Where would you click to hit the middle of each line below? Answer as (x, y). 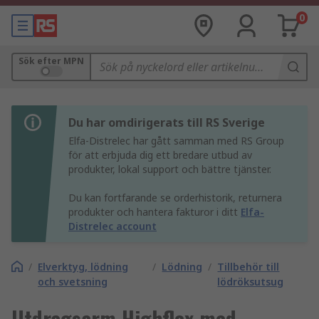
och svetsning (73, 282)
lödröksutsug (251, 282)
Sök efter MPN (51, 61)
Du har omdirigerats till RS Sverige (167, 122)
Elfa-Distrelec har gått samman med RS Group (176, 141)
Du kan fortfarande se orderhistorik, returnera (175, 198)
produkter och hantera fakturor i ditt (155, 212)
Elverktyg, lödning (83, 267)
